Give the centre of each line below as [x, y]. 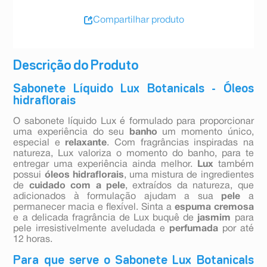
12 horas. [33, 240]
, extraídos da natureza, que [190, 186]
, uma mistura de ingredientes [189, 176]
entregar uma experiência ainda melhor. [105, 165]
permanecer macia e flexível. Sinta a [94, 208]
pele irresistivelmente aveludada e [91, 229]
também [233, 165]
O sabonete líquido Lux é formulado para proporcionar [133, 122]
